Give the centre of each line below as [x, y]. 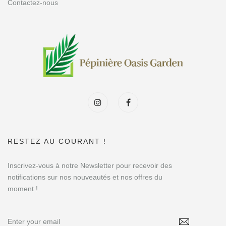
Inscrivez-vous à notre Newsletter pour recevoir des [90, 165]
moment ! [24, 188]
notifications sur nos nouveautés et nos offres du [85, 177]
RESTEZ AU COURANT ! [57, 141]
